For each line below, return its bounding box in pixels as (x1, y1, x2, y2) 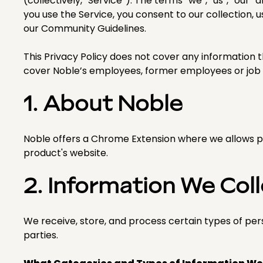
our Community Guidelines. (23, 22, 146, 35)
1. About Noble (23, 92, 183, 117)
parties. (23, 228, 58, 242)
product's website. (23, 146, 108, 160)
